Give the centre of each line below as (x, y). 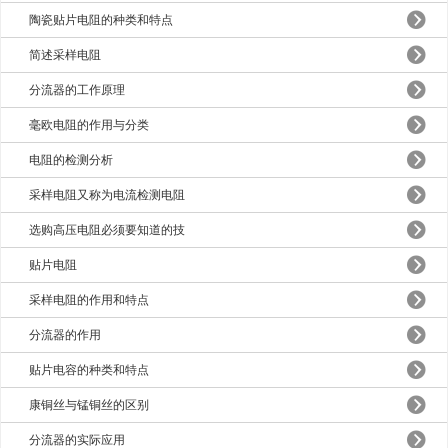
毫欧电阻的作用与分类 (89, 125)
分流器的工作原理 (77, 90)
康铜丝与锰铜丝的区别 (89, 405)
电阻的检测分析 (71, 160)
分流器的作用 (65, 335)
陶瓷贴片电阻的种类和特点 (101, 20)
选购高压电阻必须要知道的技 (107, 230)
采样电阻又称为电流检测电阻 (107, 195)
